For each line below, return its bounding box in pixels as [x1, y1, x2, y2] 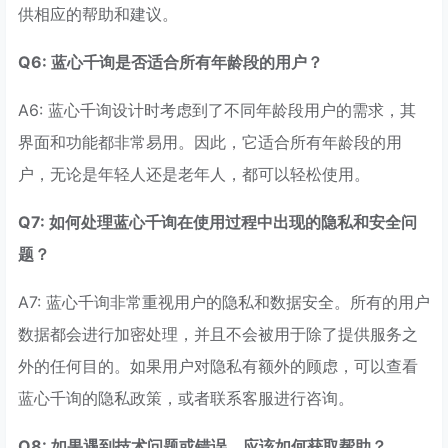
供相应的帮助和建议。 [18, 4, 178, 25]
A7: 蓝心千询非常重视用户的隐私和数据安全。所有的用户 [18, 292, 430, 313]
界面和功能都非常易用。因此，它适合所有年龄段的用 [18, 132, 402, 153]
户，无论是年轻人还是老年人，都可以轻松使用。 [18, 164, 370, 185]
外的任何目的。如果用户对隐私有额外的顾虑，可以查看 [18, 356, 418, 377]
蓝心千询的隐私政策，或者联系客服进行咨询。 [18, 388, 354, 409]
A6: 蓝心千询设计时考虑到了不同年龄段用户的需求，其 [18, 100, 416, 121]
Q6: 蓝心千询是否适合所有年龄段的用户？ [18, 52, 323, 73]
